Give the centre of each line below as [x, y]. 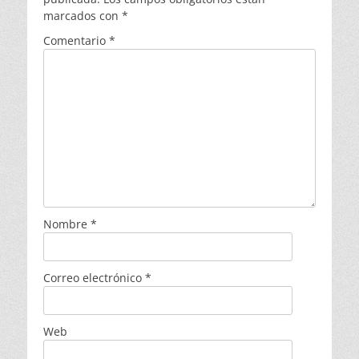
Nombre [67, 224]
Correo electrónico [94, 278]
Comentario [76, 41]
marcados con [83, 16]
